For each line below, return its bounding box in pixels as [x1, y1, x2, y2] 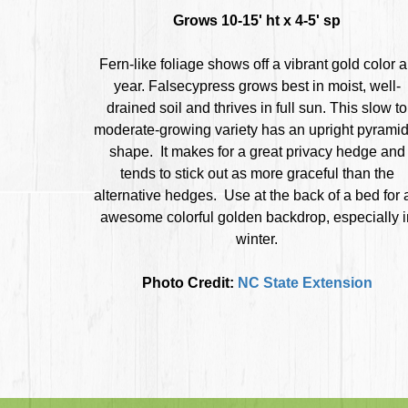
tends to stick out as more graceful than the [119, 165, 394, 181]
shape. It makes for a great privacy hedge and [108, 143, 405, 159]
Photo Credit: [141, 274, 238, 291]
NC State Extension [237, 274, 372, 291]
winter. [236, 230, 278, 247]
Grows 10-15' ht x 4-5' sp [173, 12, 341, 28]
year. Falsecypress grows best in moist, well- [113, 77, 401, 94]
